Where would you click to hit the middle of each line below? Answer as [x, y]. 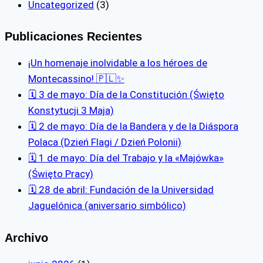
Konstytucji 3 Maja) [71, 111]
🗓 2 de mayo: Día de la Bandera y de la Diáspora [133, 127]
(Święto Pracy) [61, 174]
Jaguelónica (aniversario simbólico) [107, 206]
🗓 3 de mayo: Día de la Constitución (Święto [126, 95]
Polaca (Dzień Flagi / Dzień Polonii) [105, 142]
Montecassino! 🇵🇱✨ [76, 79]
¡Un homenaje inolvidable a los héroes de [118, 63]
